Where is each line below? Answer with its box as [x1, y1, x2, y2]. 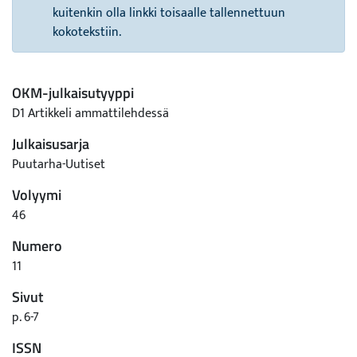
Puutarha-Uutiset [12, 154, 105, 175]
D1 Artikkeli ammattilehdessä [12, 103, 169, 124]
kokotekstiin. [53, 22, 121, 43]
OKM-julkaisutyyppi [12, 82, 134, 104]
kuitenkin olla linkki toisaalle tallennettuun [53, 2, 285, 24]
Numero [12, 235, 62, 257]
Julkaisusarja [12, 133, 89, 155]
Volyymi [12, 184, 61, 206]
